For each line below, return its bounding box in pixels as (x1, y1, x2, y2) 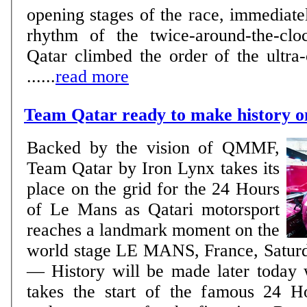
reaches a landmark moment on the (27, 219, 280, 240)
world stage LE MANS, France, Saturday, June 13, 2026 (27, 240, 116, 260)
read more (56, 66, 129, 86)
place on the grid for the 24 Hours (27, 178, 280, 199)
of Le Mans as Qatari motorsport (27, 199, 280, 219)
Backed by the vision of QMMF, (27, 137, 280, 158)
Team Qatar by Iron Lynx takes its (27, 158, 280, 178)
